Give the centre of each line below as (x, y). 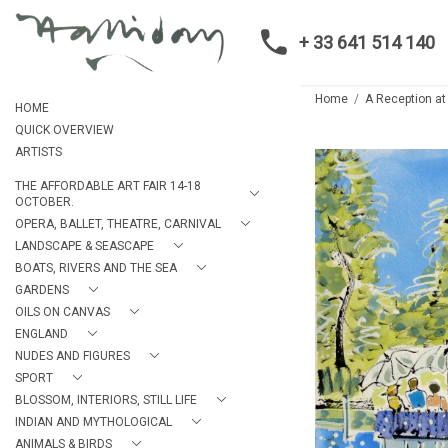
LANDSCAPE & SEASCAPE (84, 246)
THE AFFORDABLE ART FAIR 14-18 (108, 186)
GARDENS (42, 290)
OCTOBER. (44, 202)
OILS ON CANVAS (62, 312)
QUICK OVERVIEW (64, 130)
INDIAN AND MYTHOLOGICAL (93, 422)
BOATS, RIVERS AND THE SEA (96, 268)
